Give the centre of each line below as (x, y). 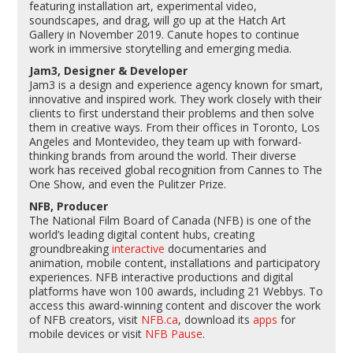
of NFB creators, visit (85, 319)
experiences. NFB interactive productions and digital (162, 277)
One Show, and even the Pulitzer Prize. (128, 184)
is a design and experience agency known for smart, (190, 84)
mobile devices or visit (87, 333)
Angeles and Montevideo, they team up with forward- (166, 141)
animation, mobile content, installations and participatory (175, 262)
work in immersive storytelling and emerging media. (161, 48)
